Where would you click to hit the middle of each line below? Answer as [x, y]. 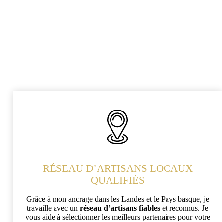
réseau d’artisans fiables [121, 208]
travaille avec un [54, 208]
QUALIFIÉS [117, 180]
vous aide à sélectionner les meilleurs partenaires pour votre [117, 217]
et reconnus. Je [185, 208]
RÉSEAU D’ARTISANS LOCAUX [117, 168]
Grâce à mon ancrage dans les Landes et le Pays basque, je [117, 199]
